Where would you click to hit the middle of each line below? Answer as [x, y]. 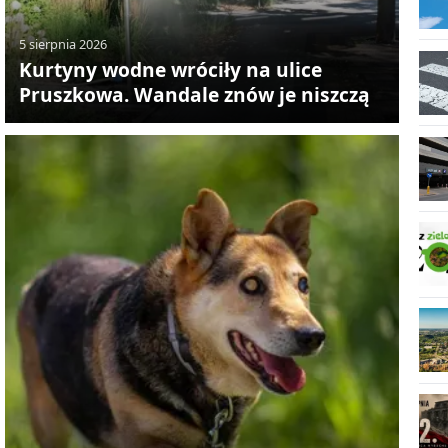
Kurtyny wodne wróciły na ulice [170, 70]
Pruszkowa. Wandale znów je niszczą [194, 95]
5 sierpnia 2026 [62, 43]
